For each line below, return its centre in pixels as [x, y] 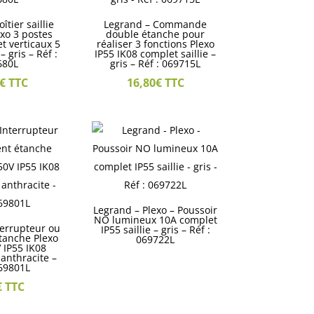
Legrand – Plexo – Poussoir [156, 210]
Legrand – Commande [156, 24]
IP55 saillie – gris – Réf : [155, 229]
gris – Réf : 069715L [156, 63]
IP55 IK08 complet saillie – [156, 53]
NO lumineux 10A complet [155, 219]
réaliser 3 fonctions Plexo [155, 43]
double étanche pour [156, 34]
